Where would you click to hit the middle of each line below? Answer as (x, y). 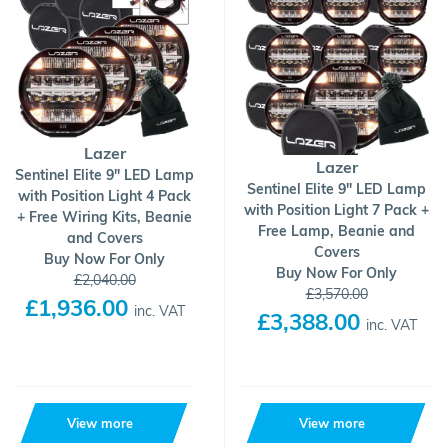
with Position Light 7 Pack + (336, 210)
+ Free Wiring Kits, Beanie (104, 217)
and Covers (104, 238)
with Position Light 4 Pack (104, 196)
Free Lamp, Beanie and (336, 231)
